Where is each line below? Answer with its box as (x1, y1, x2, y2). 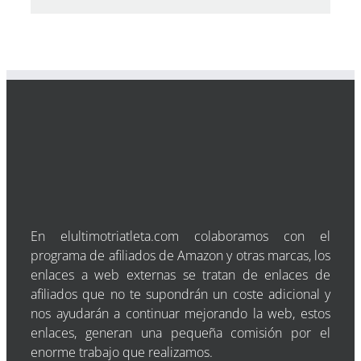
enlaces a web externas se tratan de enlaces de (31, 266, 330, 284)
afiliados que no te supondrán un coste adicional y (31, 285, 330, 303)
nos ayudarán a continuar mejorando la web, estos (31, 305, 330, 322)
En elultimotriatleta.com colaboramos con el (31, 227, 330, 245)
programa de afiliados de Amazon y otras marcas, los (31, 247, 330, 264)
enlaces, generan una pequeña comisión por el (31, 324, 330, 342)
